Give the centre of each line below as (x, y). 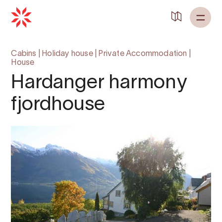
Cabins (24, 54)
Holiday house (67, 54)
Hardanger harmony (99, 83)
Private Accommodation (143, 54)
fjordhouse (58, 105)
